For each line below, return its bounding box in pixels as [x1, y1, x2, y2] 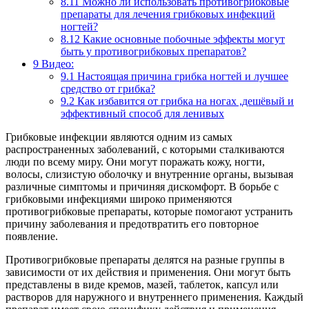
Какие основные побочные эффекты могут [80, 32, 285, 45]
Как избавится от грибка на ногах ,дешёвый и [74, 94, 294, 107]
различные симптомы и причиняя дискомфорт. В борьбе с [6, 180, 279, 192]
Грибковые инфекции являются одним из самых [6, 130, 232, 143]
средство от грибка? [61, 82, 155, 94]
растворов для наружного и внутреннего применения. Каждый [6, 290, 303, 303]
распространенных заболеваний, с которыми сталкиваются [6, 143, 284, 155]
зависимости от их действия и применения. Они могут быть [6, 266, 290, 278]
